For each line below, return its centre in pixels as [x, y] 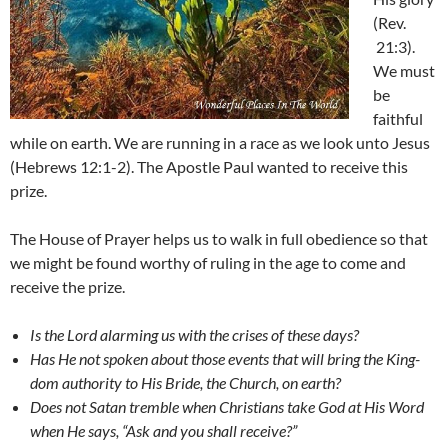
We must [404, 71]
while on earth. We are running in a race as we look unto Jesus [220, 143]
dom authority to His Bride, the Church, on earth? [185, 383]
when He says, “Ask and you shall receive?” [163, 431]
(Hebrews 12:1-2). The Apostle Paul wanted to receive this [209, 167]
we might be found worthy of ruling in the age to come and [208, 263]
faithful [398, 119]
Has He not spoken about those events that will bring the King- [225, 359]
